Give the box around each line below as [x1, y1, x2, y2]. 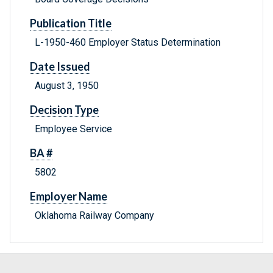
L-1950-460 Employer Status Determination [35, 37, 221, 49]
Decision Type [30, 103, 99, 117]
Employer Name [30, 190, 107, 204]
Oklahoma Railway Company [35, 210, 154, 222]
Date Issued [30, 60, 90, 74]
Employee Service [35, 123, 112, 135]
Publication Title [30, 16, 112, 30]
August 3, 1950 [35, 80, 99, 92]
